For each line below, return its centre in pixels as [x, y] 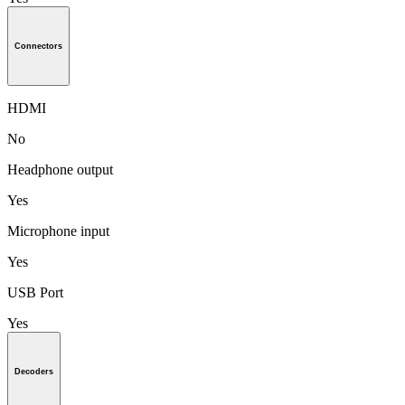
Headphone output [60, 169]
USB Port [35, 292]
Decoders [34, 371]
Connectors [38, 46]
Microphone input [58, 231]
